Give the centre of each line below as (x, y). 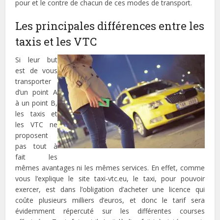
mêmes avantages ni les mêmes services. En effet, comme (110, 168)
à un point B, (36, 103)
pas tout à (36, 146)
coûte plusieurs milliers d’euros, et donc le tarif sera (110, 200)
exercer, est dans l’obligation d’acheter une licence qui (110, 189)
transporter (33, 81)
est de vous (36, 70)
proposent (32, 135)
